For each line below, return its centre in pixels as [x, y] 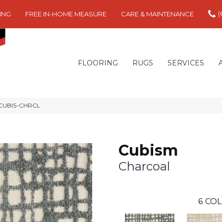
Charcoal [144, 166]
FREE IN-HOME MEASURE [66, 14]
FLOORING [98, 63]
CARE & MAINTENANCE [157, 14]
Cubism [148, 151]
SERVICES [186, 63]
